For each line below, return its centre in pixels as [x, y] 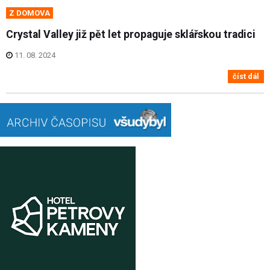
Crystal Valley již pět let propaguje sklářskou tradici [131, 34]
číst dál [246, 76]
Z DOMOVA [30, 13]
